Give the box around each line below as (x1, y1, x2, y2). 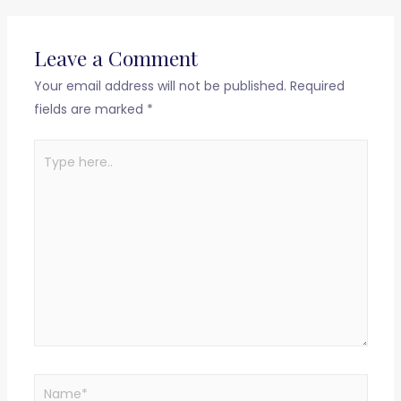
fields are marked (33, 100, 147, 119)
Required (286, 77, 345, 96)
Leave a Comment (33, 44, 198, 73)
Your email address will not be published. (33, 77, 286, 96)
